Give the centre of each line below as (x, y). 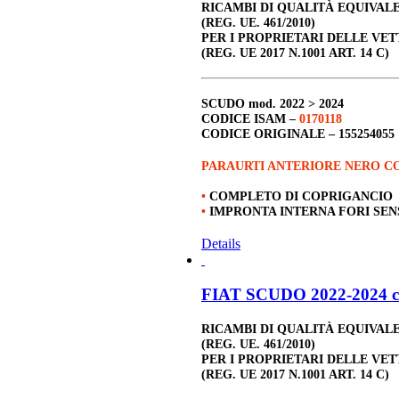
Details (221, 244)
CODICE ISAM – (250, 119)
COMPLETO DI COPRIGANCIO (301, 196)
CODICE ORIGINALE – (270, 134)
